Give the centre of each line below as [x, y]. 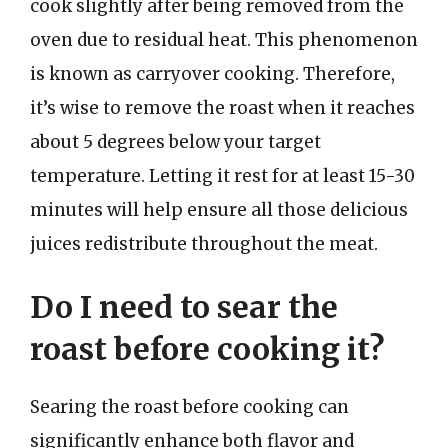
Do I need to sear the [184, 307]
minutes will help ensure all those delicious [219, 209]
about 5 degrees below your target [175, 141]
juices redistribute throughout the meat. [204, 243]
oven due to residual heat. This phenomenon [224, 39]
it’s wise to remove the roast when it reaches [222, 107]
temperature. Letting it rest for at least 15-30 [222, 175]
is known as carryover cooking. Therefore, [212, 73]
